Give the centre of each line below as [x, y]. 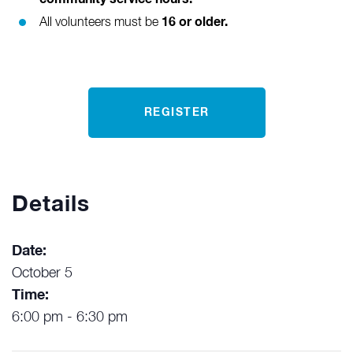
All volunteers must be [100, 23]
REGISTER [176, 113]
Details [51, 205]
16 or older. [195, 22]
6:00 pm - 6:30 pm [70, 318]
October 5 [42, 274]
